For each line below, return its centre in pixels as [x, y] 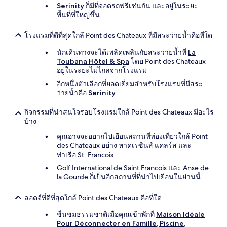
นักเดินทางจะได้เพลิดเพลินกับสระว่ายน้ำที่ [122, 52]
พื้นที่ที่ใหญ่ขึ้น [78, 15]
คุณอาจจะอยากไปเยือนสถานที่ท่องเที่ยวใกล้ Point [132, 136]
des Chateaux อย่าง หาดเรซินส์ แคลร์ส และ [124, 145]
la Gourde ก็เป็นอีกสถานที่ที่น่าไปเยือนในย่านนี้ [129, 177]
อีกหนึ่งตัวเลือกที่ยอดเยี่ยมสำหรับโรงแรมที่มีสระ [130, 84]
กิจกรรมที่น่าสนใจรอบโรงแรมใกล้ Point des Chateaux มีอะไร [119, 112]
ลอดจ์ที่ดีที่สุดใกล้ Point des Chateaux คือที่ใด [93, 198]
